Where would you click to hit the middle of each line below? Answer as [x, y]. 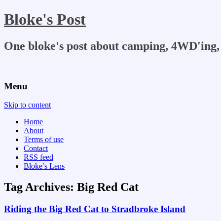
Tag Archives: [40, 187]
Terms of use [44, 140]
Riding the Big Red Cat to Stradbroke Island [95, 209]
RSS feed [38, 157]
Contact [36, 148]
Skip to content [27, 105]
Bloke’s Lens [44, 166]
